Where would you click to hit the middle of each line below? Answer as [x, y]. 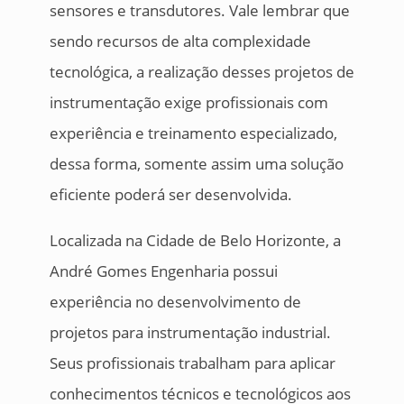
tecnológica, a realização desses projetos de [202, 72]
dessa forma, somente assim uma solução [196, 164]
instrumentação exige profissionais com [188, 103]
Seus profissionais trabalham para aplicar [192, 363]
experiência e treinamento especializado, [193, 133]
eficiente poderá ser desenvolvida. [170, 195]
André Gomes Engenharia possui [163, 271]
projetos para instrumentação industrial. [190, 333]
